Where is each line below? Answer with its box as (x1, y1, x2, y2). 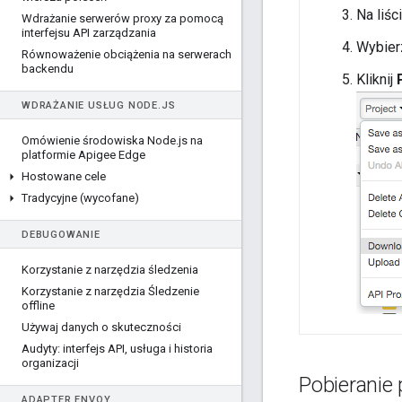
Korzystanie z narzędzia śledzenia (22, 263, 198, 276)
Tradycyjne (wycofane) (22, 191, 139, 205)
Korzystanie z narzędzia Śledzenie (22, 284, 199, 298)
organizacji (22, 356, 79, 370)
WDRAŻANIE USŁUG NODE (22, 100, 158, 111)
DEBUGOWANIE (22, 229, 100, 240)
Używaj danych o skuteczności (22, 320, 181, 334)
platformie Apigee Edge (22, 148, 145, 162)
